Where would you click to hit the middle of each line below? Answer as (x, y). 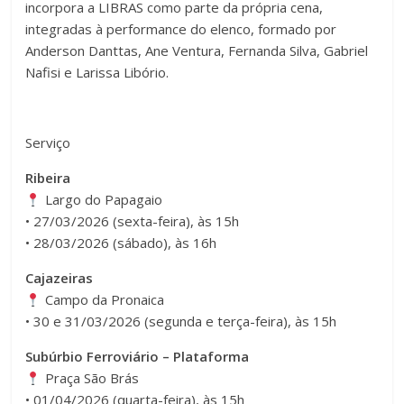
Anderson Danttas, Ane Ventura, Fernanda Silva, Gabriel (197, 51)
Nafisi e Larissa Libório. (97, 73)
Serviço (50, 143)
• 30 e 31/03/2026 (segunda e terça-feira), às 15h (181, 321)
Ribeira (48, 178)
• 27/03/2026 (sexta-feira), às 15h (133, 221)
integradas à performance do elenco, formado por (181, 29)
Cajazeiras (60, 278)
